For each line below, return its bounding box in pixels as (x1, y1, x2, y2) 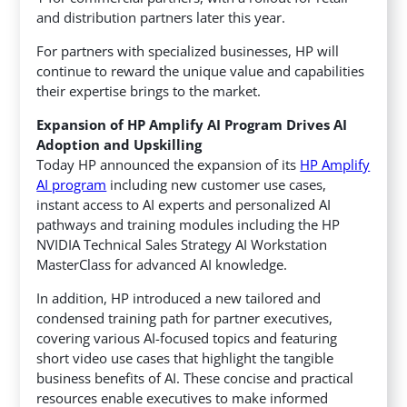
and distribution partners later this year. (36, 8, 286, 27)
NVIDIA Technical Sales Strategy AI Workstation (36, 235, 328, 254)
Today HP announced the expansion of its (36, 155, 301, 174)
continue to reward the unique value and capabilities (36, 62, 365, 81)
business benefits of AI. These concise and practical (36, 369, 354, 388)
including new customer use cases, (106, 175, 327, 194)
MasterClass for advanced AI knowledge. (36, 255, 288, 274)
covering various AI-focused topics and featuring (36, 329, 338, 348)
